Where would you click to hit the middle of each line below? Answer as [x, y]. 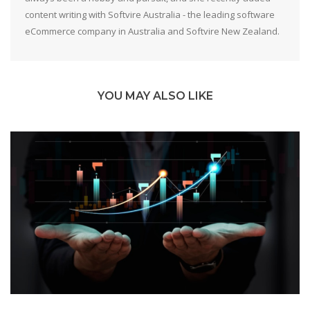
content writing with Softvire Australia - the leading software [149, 15]
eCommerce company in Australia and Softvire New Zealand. [152, 31]
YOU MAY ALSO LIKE [155, 95]
